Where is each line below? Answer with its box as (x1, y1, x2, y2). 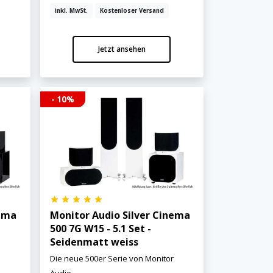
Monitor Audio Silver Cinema (49, 208, 190, 222)
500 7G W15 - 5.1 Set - (49, 222, 151, 236)
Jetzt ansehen (97, 44, 146, 55)
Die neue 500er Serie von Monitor (49, 253, 174, 264)
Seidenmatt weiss (49, 235, 138, 249)
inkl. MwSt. (54, 7, 88, 15)
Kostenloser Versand (99, 7, 164, 15)
